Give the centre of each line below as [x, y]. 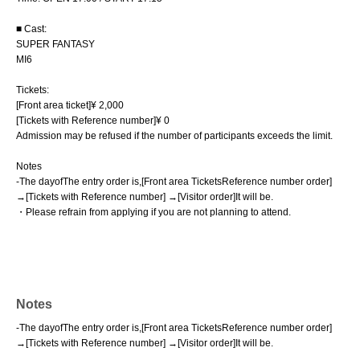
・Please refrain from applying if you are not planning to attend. [153, 212]
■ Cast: [31, 29]
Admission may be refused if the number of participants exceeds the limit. [174, 136]
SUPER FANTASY [55, 44]
